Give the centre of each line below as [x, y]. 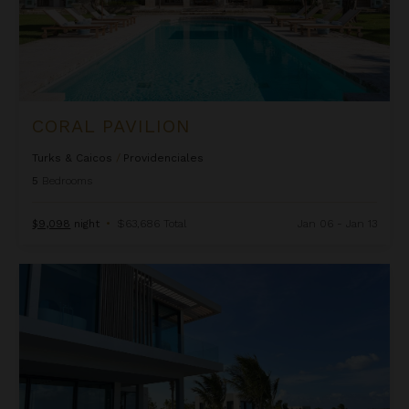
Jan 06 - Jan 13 [337, 223]
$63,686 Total [152, 223]
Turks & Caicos [73, 157]
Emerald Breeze [68, 273]
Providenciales [164, 157]
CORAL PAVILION [112, 126]
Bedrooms [68, 180]
